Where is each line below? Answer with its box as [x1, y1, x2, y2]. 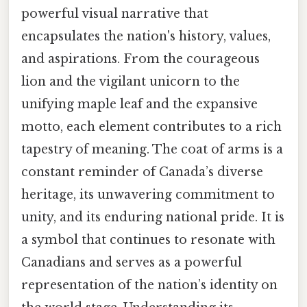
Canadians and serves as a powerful [21, 254, 242, 270]
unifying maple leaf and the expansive [21, 96, 258, 112]
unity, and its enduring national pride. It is [21, 209, 284, 225]
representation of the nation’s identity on [21, 277, 278, 293]
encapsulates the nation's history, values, [21, 28, 271, 44]
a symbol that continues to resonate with [21, 232, 275, 247]
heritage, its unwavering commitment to [21, 186, 275, 202]
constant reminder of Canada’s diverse [21, 164, 263, 180]
